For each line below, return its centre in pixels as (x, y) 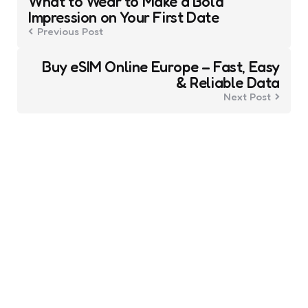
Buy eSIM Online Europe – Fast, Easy (161, 66)
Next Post (247, 96)
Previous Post (70, 31)
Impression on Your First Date (124, 17)
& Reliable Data (228, 82)
